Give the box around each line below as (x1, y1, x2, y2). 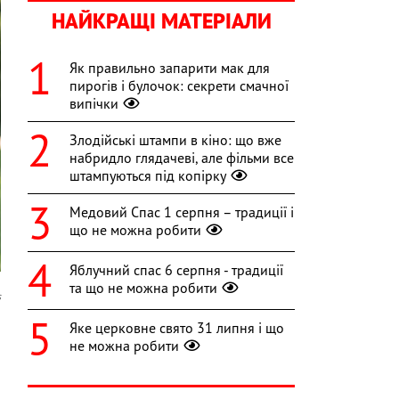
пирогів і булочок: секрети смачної (69, 77, 289, 95)
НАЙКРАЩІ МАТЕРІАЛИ (51, 7, 272, 36)
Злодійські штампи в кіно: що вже (69, 131, 281, 150)
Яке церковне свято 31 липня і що (69, 319, 284, 338)
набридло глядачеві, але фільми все (69, 149, 294, 167)
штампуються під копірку (69, 167, 226, 185)
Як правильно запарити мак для (69, 59, 270, 77)
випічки (69, 94, 118, 113)
